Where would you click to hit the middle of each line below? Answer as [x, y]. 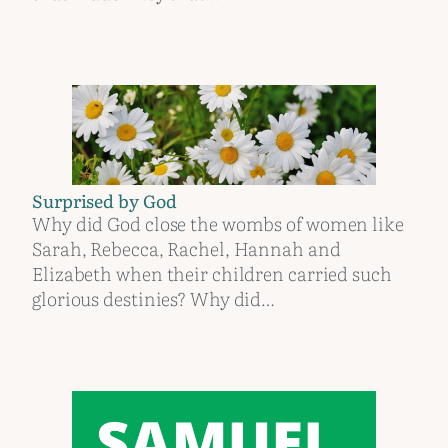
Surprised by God [104, 199]
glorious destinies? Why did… [154, 298]
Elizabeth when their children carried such [212, 273]
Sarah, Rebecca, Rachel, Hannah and [186, 248]
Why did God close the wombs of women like [218, 223]
